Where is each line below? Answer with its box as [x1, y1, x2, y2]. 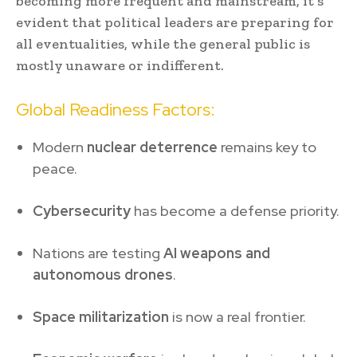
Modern [33, 137, 87, 156]
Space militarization [33, 307, 169, 326]
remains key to [218, 137, 316, 156]
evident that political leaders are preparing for [16, 13, 334, 31]
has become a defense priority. [131, 201, 339, 220]
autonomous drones [33, 265, 173, 284]
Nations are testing [33, 243, 163, 262]
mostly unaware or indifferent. [16, 56, 224, 74]
